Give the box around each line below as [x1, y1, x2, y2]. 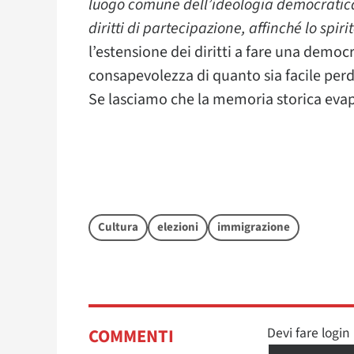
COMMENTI [88, 324, 174, 349]
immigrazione [217, 219, 290, 235]
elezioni [157, 219, 198, 235]
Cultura [98, 219, 138, 235]
